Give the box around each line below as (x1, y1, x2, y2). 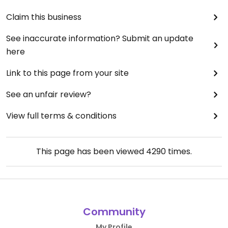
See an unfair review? (6, 89, 91, 101)
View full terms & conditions (6, 110, 117, 122)
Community (82, 205, 146, 219)
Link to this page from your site (6, 67, 129, 79)
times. (166, 146, 192, 158)
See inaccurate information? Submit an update (6, 33, 193, 45)
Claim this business (6, 11, 81, 23)
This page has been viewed (36, 146, 146, 158)
